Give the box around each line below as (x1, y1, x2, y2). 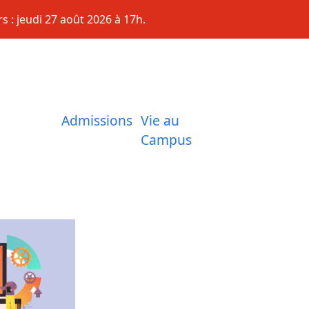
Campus (140, 130, 192, 149)
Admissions (61, 111, 132, 130)
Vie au (140, 111, 179, 130)
